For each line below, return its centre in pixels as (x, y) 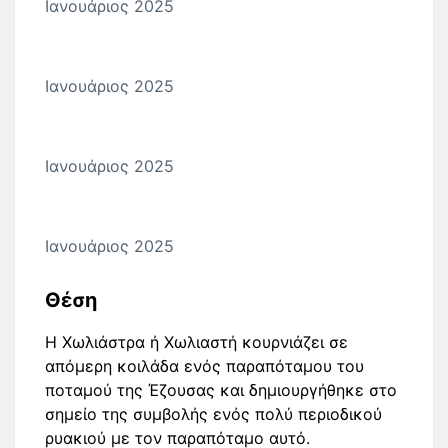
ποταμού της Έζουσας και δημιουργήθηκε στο (221, 390)
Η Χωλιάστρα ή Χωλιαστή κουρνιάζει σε (196, 342)
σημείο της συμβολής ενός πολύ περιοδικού (213, 414)
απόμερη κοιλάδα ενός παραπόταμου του (204, 366)
